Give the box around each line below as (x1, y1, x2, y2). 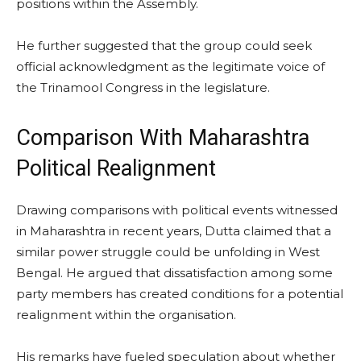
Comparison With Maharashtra (16, 124, 309, 151)
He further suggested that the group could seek (16, 37, 312, 53)
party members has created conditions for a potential (16, 285, 343, 301)
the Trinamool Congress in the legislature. (16, 79, 270, 95)
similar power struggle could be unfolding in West (16, 243, 320, 259)
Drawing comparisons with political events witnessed (16, 201, 338, 218)
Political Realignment (16, 155, 216, 181)
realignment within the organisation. (16, 306, 236, 322)
